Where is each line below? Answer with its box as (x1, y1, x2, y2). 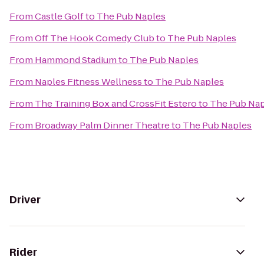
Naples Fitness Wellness (35, 75, 142, 88)
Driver (9, 193, 41, 207)
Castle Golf (35, 10, 84, 22)
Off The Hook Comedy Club (35, 32, 154, 44)
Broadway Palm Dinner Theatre (35, 119, 170, 131)
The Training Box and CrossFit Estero (35, 97, 197, 110)
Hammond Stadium (35, 54, 117, 66)
